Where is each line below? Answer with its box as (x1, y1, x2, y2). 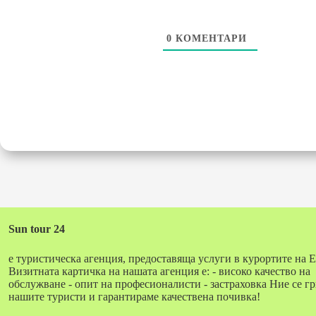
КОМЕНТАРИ (171, 32, 247, 44)
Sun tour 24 (8, 223, 65, 235)
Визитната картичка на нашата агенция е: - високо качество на (8, 265, 310, 277)
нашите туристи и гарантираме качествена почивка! (8, 291, 260, 303)
